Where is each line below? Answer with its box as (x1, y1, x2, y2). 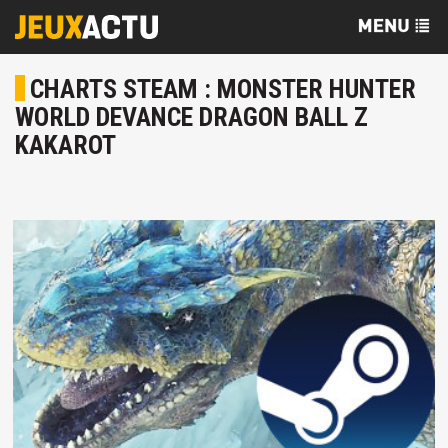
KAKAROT (15, 130, 116, 160)
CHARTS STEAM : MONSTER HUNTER (30, 74, 416, 104)
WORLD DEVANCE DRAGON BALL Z (15, 102, 368, 132)
